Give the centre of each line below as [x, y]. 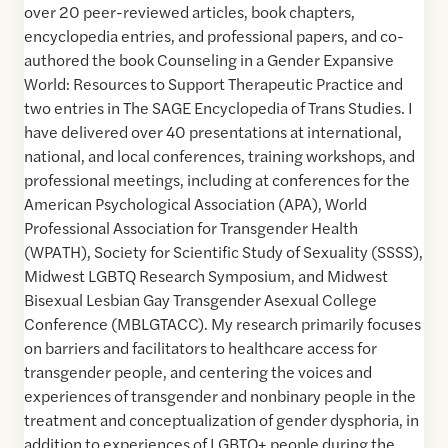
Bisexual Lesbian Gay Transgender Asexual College [200, 300]
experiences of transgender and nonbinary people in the [220, 396]
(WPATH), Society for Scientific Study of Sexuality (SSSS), [223, 252]
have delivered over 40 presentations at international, [213, 132]
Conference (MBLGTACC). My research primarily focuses [222, 324]
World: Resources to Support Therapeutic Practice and [213, 84]
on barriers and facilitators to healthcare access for [200, 348]
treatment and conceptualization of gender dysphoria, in [221, 420]
